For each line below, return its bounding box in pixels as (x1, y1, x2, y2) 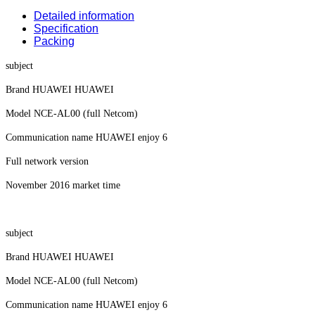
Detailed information (34, 9, 134, 22)
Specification (34, 22, 98, 34)
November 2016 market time (6, 179, 120, 191)
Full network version (6, 155, 89, 167)
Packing (34, 34, 75, 47)
